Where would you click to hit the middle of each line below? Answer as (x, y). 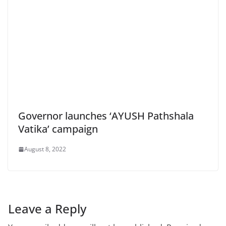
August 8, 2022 (45, 149)
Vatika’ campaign (58, 129)
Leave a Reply (47, 209)
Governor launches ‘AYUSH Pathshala (106, 116)
